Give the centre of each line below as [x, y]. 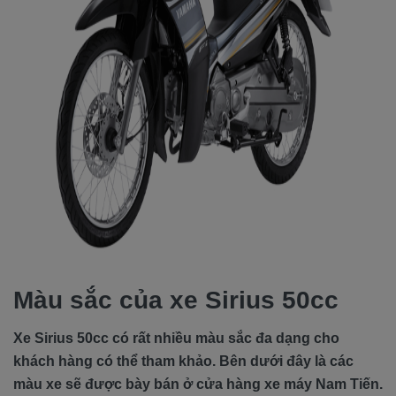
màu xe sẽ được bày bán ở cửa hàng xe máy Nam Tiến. [198, 384]
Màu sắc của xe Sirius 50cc [176, 300]
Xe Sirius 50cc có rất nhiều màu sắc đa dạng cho [176, 338]
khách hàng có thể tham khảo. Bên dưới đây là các [183, 361]
